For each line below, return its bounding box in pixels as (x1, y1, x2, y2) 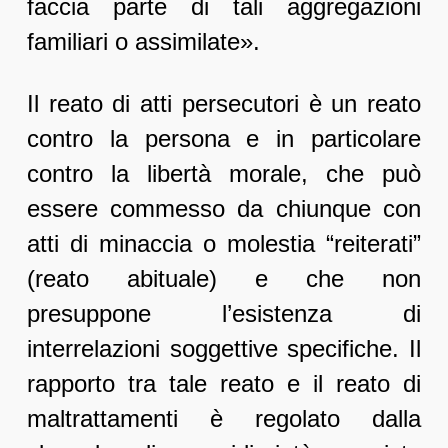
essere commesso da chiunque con (26, 195, 422, 223)
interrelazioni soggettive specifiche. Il (26, 335, 422, 363)
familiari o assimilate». (26, 28, 260, 56)
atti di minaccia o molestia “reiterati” (26, 230, 422, 258)
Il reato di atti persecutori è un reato (26, 90, 422, 118)
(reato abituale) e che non (26, 265, 422, 293)
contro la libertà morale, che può (26, 160, 422, 188)
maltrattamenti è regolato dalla (26, 405, 422, 433)
